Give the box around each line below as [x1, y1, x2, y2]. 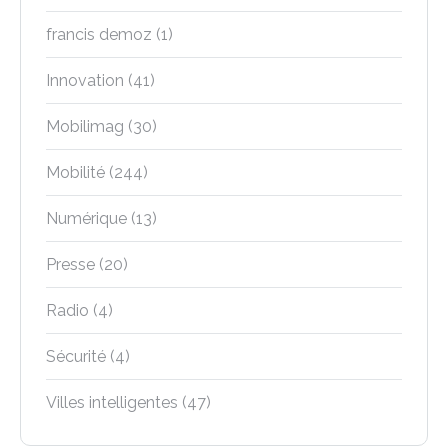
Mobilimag [46, 116, 124, 136]
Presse [46, 254, 95, 274]
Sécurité [46, 346, 106, 366]
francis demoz [46, 24, 152, 44]
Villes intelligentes [46, 392, 178, 412]
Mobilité [46, 162, 105, 182]
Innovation [46, 70, 124, 90]
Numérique [46, 208, 127, 228]
